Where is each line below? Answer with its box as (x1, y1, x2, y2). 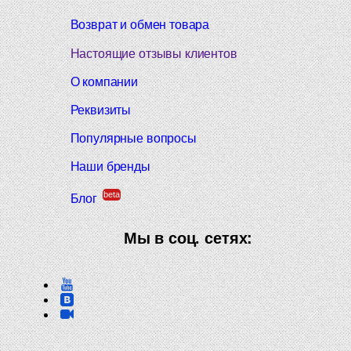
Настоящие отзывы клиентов (70, 46, 237, 60)
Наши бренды (70, 160, 150, 174)
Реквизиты (70, 103, 132, 117)
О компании (70, 74, 138, 89)
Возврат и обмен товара (70, 18, 210, 32)
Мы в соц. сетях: (123, 229, 253, 247)
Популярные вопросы (70, 132, 197, 146)
